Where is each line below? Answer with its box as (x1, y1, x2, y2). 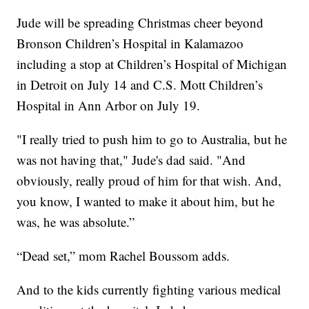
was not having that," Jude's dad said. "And (17, 151, 246, 169)
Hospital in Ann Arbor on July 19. (17, 97, 201, 114)
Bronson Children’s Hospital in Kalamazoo (17, 34, 244, 52)
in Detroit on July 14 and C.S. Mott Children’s (17, 76, 263, 94)
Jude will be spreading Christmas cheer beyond (17, 14, 264, 32)
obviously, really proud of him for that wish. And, (17, 172, 282, 190)
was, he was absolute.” (17, 213, 135, 231)
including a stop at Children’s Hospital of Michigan (17, 55, 288, 73)
